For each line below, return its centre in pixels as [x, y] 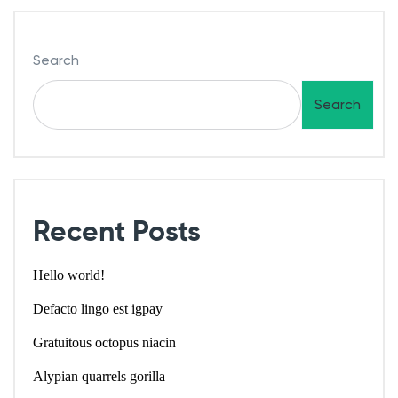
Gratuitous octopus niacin [104, 343]
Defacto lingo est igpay [98, 309]
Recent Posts [117, 233]
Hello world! [69, 275]
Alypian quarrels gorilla [99, 377]
